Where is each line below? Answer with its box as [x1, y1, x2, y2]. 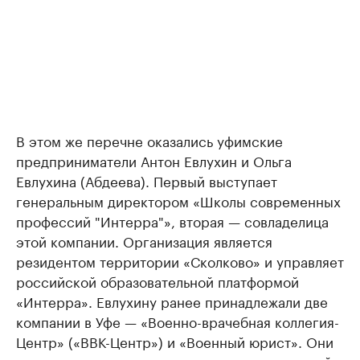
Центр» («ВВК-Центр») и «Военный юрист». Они [16, 329, 333, 351]
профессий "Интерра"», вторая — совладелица [16, 209, 329, 231]
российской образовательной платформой [16, 269, 299, 291]
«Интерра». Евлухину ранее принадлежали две [16, 289, 328, 311]
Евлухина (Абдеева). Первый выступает [16, 169, 277, 190]
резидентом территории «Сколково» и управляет [16, 249, 344, 271]
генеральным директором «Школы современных [16, 189, 341, 211]
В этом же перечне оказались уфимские [16, 129, 283, 150]
